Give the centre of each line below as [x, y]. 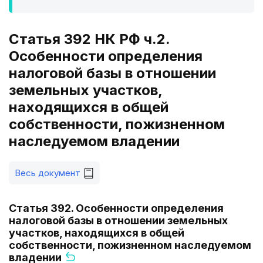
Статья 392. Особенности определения [116, 208]
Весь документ [48, 173]
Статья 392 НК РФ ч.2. [89, 39]
